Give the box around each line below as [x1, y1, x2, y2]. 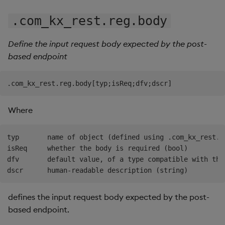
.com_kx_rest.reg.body [12, 13, 168, 28]
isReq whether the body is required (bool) [7, 144, 188, 152]
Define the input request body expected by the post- [8, 38, 207, 49]
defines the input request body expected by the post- [8, 191, 209, 202]
